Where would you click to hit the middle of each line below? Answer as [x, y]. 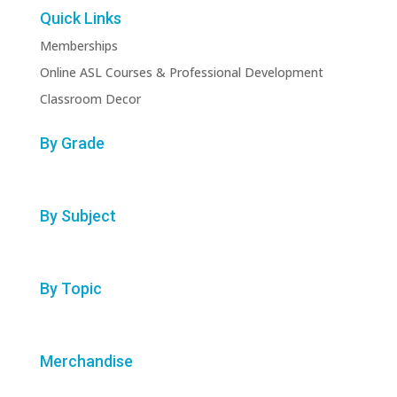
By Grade [72, 144]
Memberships [78, 46]
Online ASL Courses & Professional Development [181, 73]
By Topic [70, 289]
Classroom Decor [90, 99]
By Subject [78, 216]
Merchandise [86, 362]
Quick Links [80, 19]
